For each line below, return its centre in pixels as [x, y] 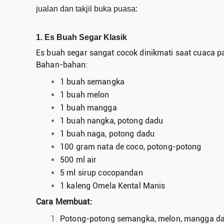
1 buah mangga [88, 107]
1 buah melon [85, 94]
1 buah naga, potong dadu [107, 133]
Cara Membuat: [64, 201]
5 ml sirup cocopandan [101, 172]
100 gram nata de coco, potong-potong [131, 146]
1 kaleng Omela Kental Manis [113, 185]
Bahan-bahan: [62, 64]
